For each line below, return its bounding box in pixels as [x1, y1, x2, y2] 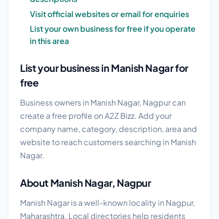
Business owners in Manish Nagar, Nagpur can [20, 97, 186, 108]
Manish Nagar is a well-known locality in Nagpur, [20, 197, 195, 208]
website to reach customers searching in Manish [20, 137, 196, 148]
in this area [30, 36, 69, 46]
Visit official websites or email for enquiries [30, 8, 189, 19]
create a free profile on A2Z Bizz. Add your [20, 110, 172, 121]
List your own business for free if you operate [30, 23, 196, 34]
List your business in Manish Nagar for [20, 62, 188, 74]
